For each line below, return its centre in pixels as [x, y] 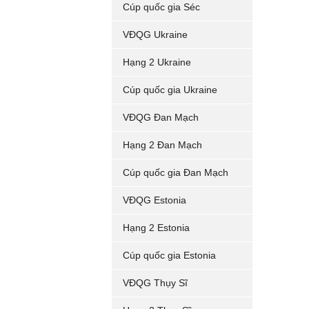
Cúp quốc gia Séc [161, 7]
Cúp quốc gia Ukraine [170, 90]
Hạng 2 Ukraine [157, 62]
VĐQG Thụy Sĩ [155, 283]
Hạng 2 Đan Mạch [162, 145]
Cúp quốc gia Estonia [169, 255]
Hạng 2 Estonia [156, 228]
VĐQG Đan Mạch [161, 117]
